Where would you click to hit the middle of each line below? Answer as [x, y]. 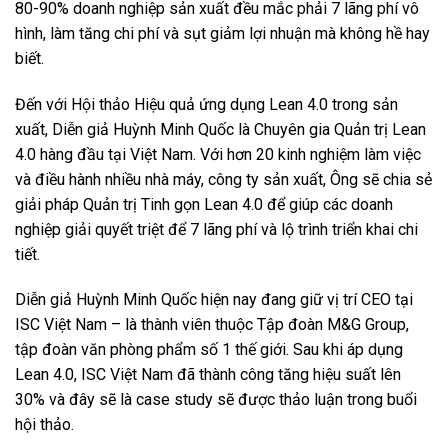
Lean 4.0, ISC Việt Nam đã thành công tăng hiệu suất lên [208, 375]
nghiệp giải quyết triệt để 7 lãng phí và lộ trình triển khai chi [216, 229]
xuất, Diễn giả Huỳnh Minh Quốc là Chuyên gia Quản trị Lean [220, 129]
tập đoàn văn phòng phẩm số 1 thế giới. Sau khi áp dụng [209, 350]
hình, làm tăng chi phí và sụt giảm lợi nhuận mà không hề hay [222, 33]
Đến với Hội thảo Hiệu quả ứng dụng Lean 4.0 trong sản [206, 104]
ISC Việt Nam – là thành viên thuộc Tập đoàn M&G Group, [212, 325]
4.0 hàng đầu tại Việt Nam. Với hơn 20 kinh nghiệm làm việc [218, 154]
